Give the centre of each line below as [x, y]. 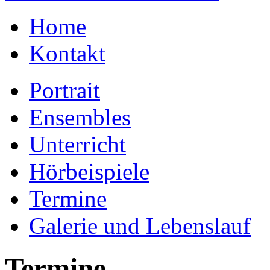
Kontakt [67, 53]
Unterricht [77, 144]
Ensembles [80, 117]
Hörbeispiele [89, 171]
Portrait [64, 90]
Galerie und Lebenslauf [140, 225]
